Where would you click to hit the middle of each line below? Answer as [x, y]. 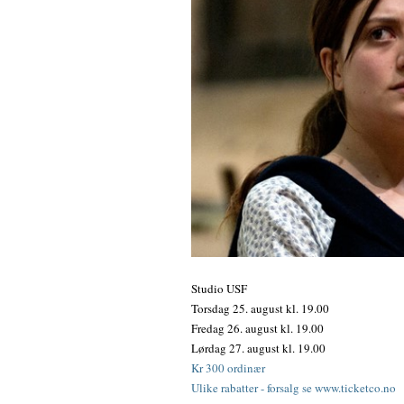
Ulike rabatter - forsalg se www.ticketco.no [294, 387]
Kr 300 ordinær [228, 367]
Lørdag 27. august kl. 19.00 [258, 348]
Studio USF [219, 288]
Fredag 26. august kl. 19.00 [257, 328]
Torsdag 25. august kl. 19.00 [260, 308]
